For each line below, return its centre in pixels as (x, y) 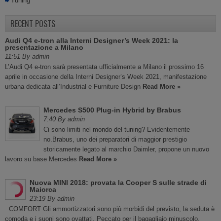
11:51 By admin (27, 56)
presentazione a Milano (44, 47)
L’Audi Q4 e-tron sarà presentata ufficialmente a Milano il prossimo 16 (104, 67)
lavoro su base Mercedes (42, 159)
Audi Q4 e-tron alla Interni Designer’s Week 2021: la (92, 40)
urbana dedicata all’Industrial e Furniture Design (74, 87)
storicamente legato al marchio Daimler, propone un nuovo (126, 149)
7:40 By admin (64, 119)
